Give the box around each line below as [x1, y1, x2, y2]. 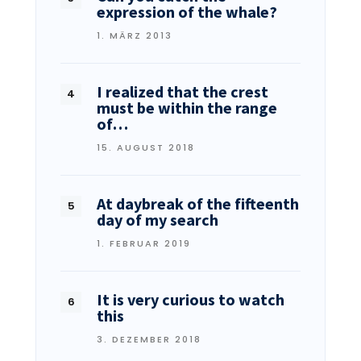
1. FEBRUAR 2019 [97, 237, 191, 251]
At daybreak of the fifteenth [97, 193, 299, 214]
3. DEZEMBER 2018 [97, 333, 201, 346]
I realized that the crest [97, 81, 268, 102]
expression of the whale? [97, 2, 277, 23]
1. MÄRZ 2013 [97, 29, 172, 43]
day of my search [97, 210, 218, 230]
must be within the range [97, 98, 277, 118]
